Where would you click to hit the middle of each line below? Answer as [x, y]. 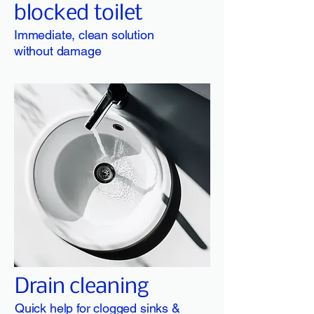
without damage [58, 51]
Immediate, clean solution [84, 35]
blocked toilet [78, 14]
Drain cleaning [82, 287]
